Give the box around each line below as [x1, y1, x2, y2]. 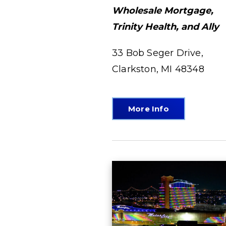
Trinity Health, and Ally [112, 21, 219, 32]
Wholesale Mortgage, [112, 5, 213, 16]
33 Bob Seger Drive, [112, 47, 203, 59]
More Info [128, 104, 169, 114]
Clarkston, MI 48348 [112, 64, 204, 75]
